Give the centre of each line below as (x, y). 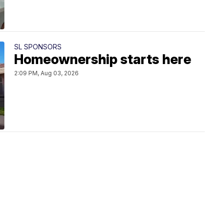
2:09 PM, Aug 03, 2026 (46, 73)
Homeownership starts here (103, 59)
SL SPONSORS (38, 46)
